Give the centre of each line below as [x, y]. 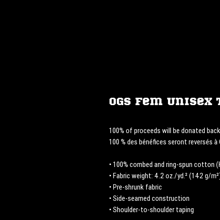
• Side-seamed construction [149, 198]
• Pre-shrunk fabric [136, 187]
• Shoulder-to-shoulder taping [151, 210]
